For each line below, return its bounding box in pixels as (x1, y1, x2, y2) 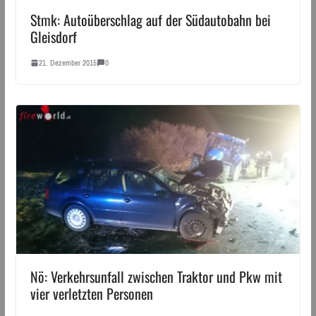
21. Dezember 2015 (38, 55, 97, 70)
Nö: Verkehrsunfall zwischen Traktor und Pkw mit (30, 266, 282, 288)
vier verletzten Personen (30, 283, 153, 305)
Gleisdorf (30, 25, 77, 47)
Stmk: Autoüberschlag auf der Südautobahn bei (30, 8, 271, 30)
